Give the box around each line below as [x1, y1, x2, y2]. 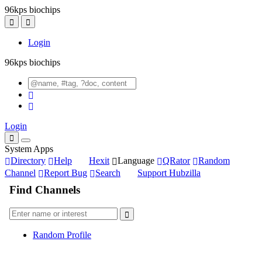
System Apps [5, 144, 53, 154]
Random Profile [33, 229, 91, 240]
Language [118, 156, 154, 166]
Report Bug [44, 168, 87, 178]
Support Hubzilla [137, 168, 201, 178]
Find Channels [9, 184, 80, 196]
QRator [163, 156, 190, 166]
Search [95, 168, 120, 178]
